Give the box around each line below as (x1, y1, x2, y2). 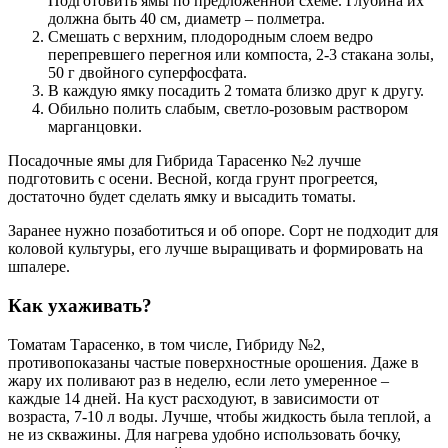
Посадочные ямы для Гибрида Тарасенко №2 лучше (8, 152, 361, 170)
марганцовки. (48, 118, 142, 136)
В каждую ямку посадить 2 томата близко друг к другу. (48, 82, 424, 100)
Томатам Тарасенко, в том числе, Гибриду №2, (8, 335, 325, 353)
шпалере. (8, 258, 70, 276)
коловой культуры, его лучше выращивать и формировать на (8, 240, 423, 258)
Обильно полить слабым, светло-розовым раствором (48, 100, 408, 118)
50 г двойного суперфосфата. (48, 64, 247, 82)
